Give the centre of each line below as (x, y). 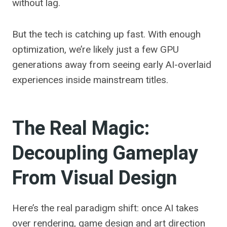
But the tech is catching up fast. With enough (106, 34)
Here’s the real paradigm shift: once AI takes (105, 208)
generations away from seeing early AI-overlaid (112, 65)
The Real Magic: (81, 129)
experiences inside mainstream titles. (90, 80)
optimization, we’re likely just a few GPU (96, 50)
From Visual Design (94, 179)
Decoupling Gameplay (105, 154)
